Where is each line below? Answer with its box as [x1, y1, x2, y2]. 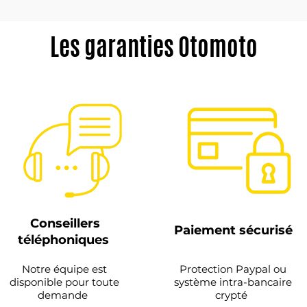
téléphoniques [18, 232, 112, 247]
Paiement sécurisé [174, 223, 296, 238]
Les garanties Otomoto [49, 29, 258, 64]
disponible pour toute [9, 275, 119, 288]
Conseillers [30, 216, 100, 231]
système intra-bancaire [173, 275, 292, 288]
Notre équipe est [21, 262, 107, 275]
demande [38, 288, 90, 302]
